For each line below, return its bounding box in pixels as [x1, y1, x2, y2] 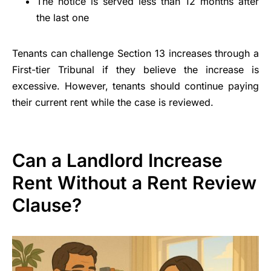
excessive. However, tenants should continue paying [12, 80, 259, 93]
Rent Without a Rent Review [12, 172, 256, 194]
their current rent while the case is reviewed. [12, 96, 214, 109]
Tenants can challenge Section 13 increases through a [12, 47, 259, 60]
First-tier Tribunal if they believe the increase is [12, 64, 259, 76]
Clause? [12, 194, 82, 217]
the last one [36, 11, 89, 24]
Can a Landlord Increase [12, 149, 223, 172]
